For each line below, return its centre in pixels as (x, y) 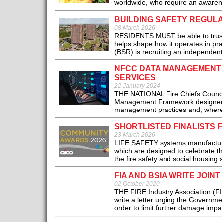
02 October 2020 (137, 184)
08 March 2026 (135, 28)
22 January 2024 (137, 86)
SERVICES (135, 78)
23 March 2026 (135, 135)
